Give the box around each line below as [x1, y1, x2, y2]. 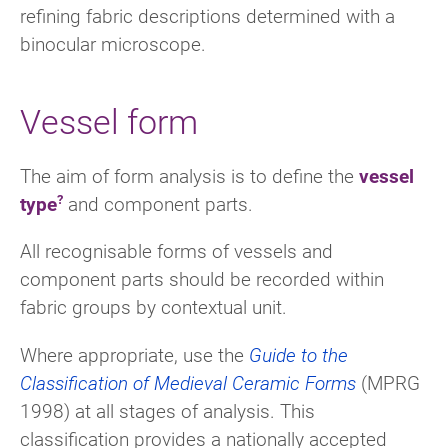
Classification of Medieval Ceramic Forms [20, 369, 356, 395]
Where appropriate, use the [20, 341, 249, 367]
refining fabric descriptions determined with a [20, 3, 395, 29]
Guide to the [249, 341, 348, 367]
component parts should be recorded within [20, 266, 384, 292]
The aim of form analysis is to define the [20, 163, 359, 189]
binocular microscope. [20, 31, 206, 57]
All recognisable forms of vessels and [20, 238, 333, 264]
